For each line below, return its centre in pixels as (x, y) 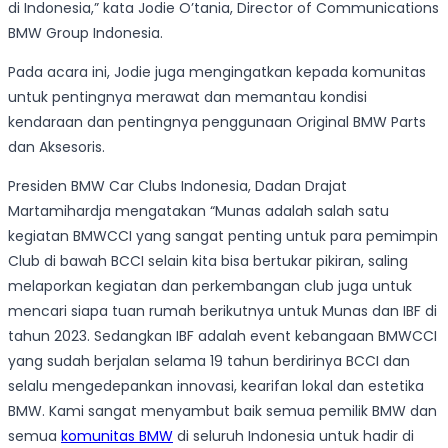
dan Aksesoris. (56, 147)
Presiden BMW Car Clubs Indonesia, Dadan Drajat (177, 186)
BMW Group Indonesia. (85, 33)
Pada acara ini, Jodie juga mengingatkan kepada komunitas (217, 72)
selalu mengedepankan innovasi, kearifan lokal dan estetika (216, 386)
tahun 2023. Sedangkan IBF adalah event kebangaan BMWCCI (222, 336)
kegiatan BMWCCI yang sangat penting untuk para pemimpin (223, 236)
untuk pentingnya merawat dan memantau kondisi (187, 97)
